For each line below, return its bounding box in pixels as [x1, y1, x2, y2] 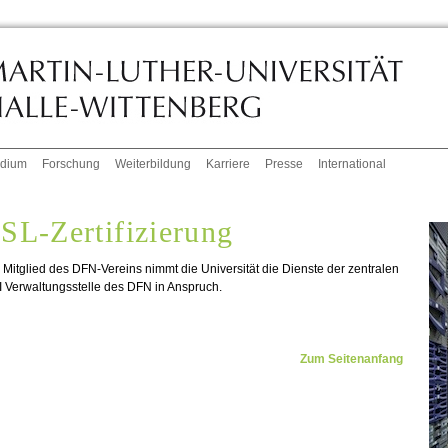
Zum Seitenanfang [299, 352, 403, 367]
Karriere [206, 157, 251, 172]
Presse [265, 157, 304, 172]
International [318, 157, 387, 172]
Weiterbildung [115, 157, 192, 172]
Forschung [42, 157, 101, 172]
